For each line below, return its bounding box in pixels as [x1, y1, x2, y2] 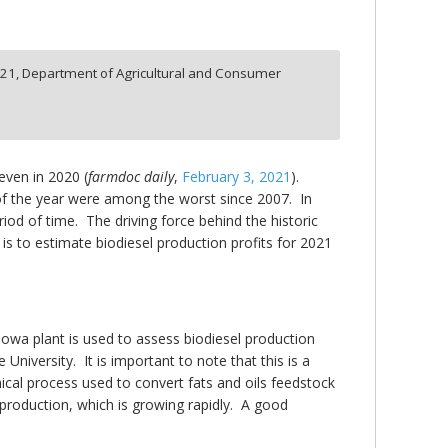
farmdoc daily [88, 167, 174, 187]
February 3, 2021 [182, 167, 291, 187]
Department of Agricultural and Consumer [22, 64, 282, 83]
